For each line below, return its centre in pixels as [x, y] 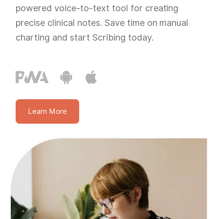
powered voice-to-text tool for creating [97, 8]
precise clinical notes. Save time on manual [102, 22]
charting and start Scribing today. [85, 37]
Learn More [48, 112]
